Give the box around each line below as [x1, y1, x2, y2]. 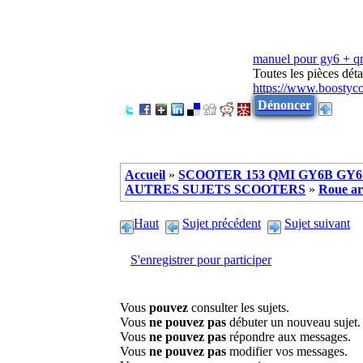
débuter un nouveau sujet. [226, 315, 361, 330]
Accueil [125, 167, 165, 181]
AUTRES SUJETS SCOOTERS [125, 181, 305, 196]
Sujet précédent [182, 216, 261, 230]
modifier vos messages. [226, 344, 348, 359]
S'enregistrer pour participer [130, 253, 271, 267]
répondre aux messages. [226, 330, 351, 344]
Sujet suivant [284, 216, 350, 230]
